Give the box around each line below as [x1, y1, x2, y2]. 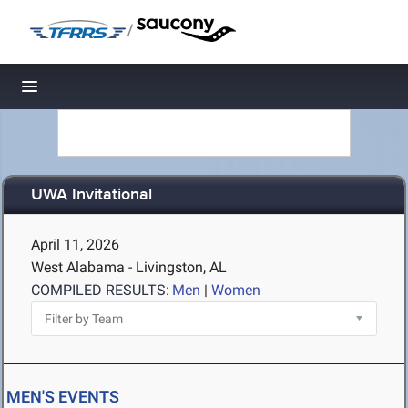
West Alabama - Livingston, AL [31, 259, 227, 276]
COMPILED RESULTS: [31, 281, 169, 299]
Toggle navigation [30, 82, 153, 101]
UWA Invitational [31, 185, 152, 206]
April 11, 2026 [31, 236, 119, 253]
